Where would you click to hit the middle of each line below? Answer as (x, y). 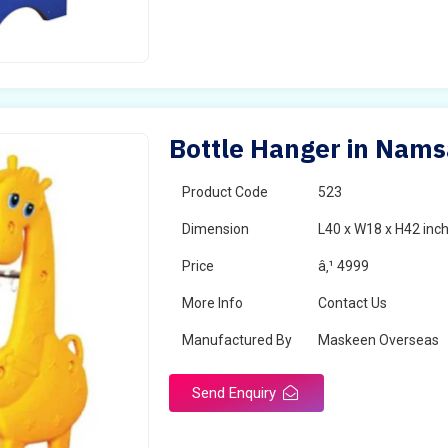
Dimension (216, 229)
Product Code (225, 192)
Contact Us (353, 303)
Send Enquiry (236, 393)
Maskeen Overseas (379, 340)
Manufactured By (237, 340)
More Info (213, 303)
